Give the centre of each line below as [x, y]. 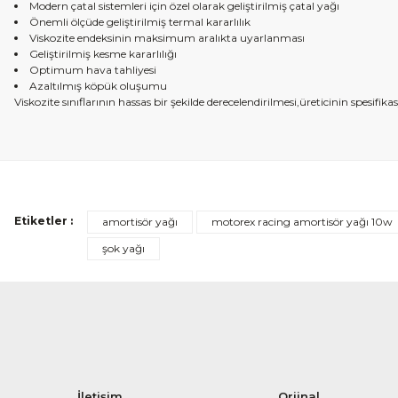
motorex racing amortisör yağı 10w [302, 222]
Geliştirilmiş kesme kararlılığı [103, 54]
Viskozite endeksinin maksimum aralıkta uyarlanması [167, 38]
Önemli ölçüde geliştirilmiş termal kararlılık [140, 22]
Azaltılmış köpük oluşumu [98, 86]
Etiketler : [44, 221]
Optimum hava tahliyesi [93, 70]
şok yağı [123, 248]
